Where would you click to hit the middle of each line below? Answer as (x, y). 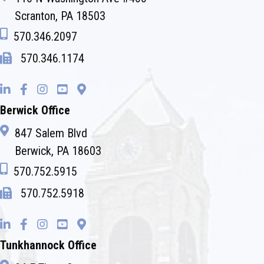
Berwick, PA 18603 (58, 151)
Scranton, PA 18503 (60, 16)
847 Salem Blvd (51, 133)
